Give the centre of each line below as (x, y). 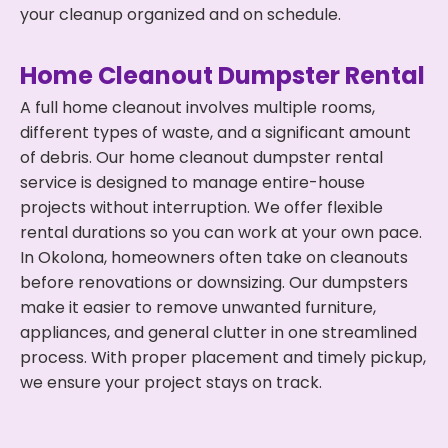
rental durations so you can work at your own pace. (221, 232)
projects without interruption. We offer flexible (201, 207)
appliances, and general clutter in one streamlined (218, 332)
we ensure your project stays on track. (171, 382)
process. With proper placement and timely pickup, (223, 357)
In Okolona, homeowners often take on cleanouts (214, 257)
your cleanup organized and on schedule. (180, 14)
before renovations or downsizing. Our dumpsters (214, 282)
